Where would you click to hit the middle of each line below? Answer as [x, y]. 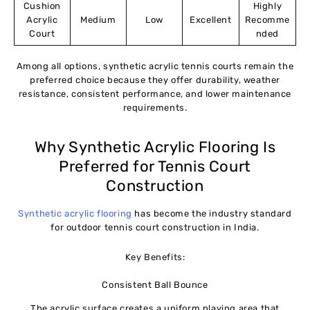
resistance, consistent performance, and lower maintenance [155, 93]
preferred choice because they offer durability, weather [155, 80]
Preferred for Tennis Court [155, 166]
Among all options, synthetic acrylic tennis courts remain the [155, 66]
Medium [98, 20]
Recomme [267, 20]
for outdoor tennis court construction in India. [155, 228]
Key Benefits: [155, 257]
